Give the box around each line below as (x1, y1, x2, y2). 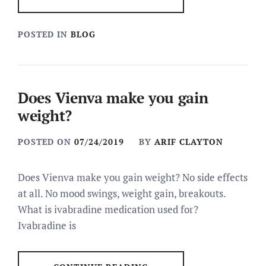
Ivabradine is (18, 218, 76, 232)
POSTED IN (18, 28, 71, 40)
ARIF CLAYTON (154, 136, 223, 147)
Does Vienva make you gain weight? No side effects (18, 170, 248, 184)
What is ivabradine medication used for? (18, 202, 198, 216)
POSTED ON (18, 136, 74, 147)
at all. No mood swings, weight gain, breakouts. (18, 186, 226, 200)
